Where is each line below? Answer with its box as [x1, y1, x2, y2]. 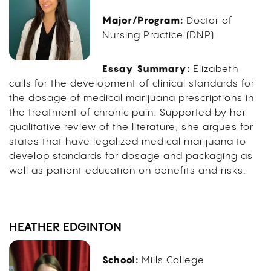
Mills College [141, 255, 204, 266]
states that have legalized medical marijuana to [9, 137, 246, 148]
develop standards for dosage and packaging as [9, 151, 253, 162]
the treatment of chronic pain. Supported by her [9, 108, 246, 119]
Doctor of [186, 16, 232, 27]
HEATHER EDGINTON [9, 222, 122, 234]
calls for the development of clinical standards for [9, 79, 255, 90]
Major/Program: [102, 14, 183, 27]
